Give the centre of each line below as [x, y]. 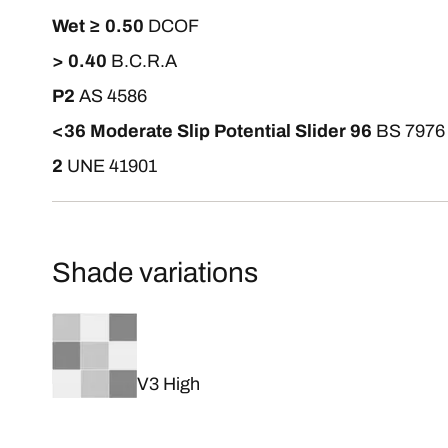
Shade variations [155, 272]
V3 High [168, 384]
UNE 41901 [112, 166]
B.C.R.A [144, 61]
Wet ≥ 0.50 [98, 26]
